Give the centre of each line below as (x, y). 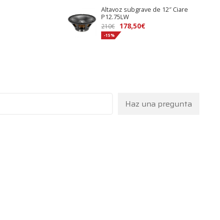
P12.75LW (115, 17)
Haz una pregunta (159, 104)
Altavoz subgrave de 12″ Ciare (145, 9)
